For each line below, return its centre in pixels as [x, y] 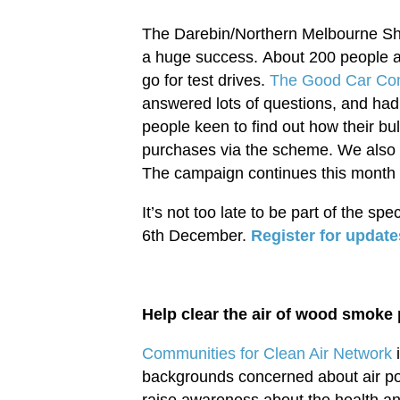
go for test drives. [206, 81]
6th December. [196, 236]
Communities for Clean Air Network [267, 354]
